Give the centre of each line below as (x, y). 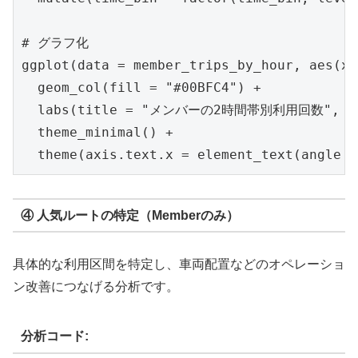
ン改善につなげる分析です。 (96, 287)
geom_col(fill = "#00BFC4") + (141, 88)
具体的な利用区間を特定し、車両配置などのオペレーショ (179, 265)
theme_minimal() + (97, 133)
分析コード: (54, 336)
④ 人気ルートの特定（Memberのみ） (129, 215)
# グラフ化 (55, 43)
